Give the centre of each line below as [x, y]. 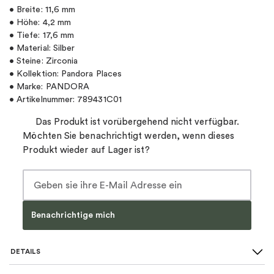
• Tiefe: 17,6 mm [42, 35]
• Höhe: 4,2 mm [40, 23]
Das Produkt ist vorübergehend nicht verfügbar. [137, 122]
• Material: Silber [42, 48]
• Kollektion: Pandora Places [65, 74]
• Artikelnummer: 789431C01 [65, 100]
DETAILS [25, 252]
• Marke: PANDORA [50, 87]
